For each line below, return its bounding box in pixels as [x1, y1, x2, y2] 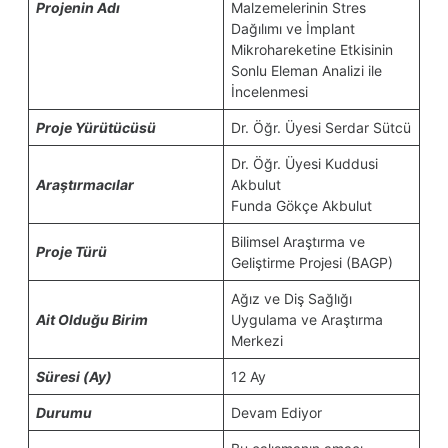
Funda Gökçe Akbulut [231, 197, 372, 214]
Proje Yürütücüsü [36, 119, 156, 136]
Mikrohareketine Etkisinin [231, 41, 393, 58]
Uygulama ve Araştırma [231, 311, 383, 328]
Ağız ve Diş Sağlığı [231, 290, 352, 307]
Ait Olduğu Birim [36, 311, 148, 328]
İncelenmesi [231, 83, 308, 100]
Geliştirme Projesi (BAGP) [231, 254, 393, 271]
